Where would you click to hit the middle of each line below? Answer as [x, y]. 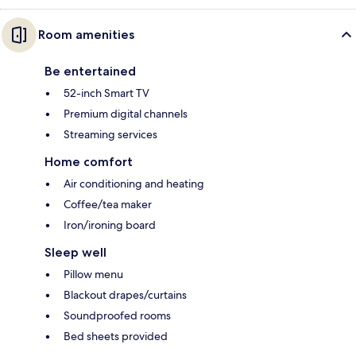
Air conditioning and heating [134, 184]
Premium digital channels [126, 114]
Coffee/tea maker [108, 205]
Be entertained [90, 72]
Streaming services [110, 135]
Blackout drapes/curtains [125, 295]
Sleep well [75, 253]
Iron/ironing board [110, 225]
